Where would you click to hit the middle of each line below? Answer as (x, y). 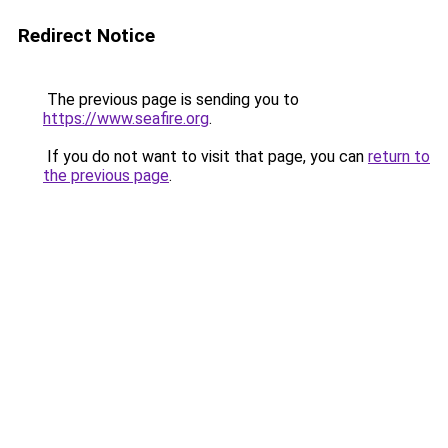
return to (399, 156)
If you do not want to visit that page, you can (205, 156)
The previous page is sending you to (171, 99)
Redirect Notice (86, 35)
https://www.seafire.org (126, 118)
